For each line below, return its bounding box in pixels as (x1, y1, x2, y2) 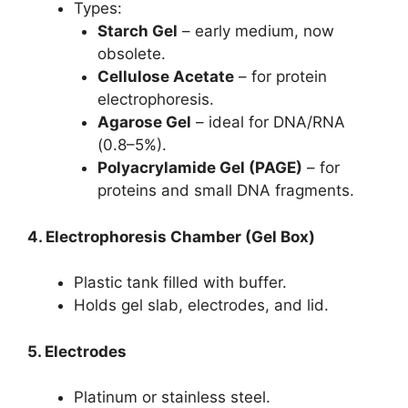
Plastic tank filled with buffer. (74, 273, 287, 291)
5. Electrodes (27, 342, 127, 361)
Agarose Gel (97, 113, 191, 131)
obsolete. (97, 45, 166, 63)
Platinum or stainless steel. (74, 388, 270, 406)
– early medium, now (177, 22, 334, 40)
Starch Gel (97, 22, 178, 40)
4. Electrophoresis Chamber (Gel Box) (27, 227, 315, 246)
